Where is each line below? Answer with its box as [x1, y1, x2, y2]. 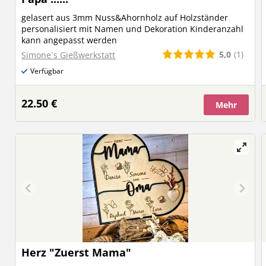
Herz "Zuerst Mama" [21, 245, 132, 259]
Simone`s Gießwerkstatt [21, 49, 116, 61]
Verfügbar [30, 66, 64, 77]
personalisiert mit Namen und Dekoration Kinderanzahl [21, 23, 244, 34]
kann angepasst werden [21, 34, 118, 46]
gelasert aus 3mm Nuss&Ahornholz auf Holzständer [21, 11, 229, 23]
